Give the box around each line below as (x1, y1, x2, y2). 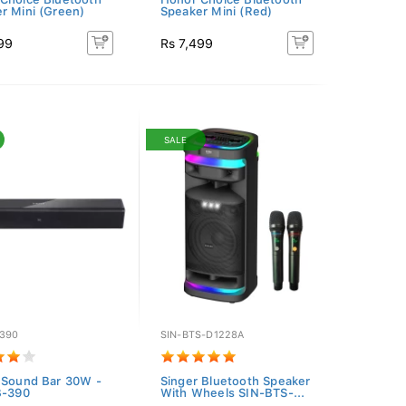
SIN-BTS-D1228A (159, 329, 245, 341)
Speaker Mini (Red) (159, 5, 273, 18)
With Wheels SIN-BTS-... (159, 386, 305, 400)
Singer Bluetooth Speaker (159, 374, 311, 388)
